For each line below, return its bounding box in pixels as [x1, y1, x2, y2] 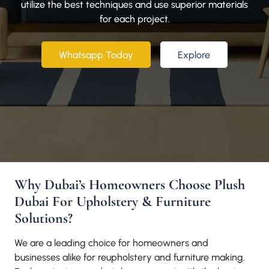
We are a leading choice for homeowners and [14, 237, 208, 249]
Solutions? [14, 210, 73, 228]
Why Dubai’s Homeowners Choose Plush [14, 176, 245, 194]
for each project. [99, 13, 170, 25]
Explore [177, 49, 210, 61]
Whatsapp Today [59, 49, 134, 61]
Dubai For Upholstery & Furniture [14, 193, 211, 211]
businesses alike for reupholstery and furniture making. [14, 252, 245, 264]
